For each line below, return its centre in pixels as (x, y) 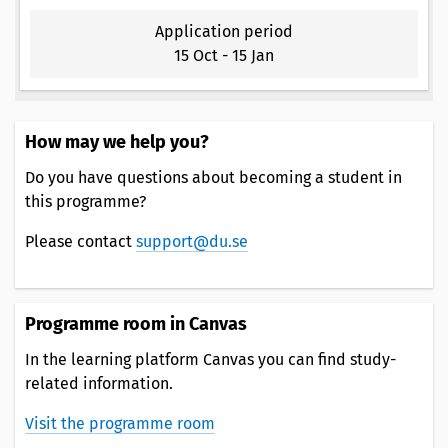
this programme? (85, 201)
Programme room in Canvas (136, 323)
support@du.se (192, 241)
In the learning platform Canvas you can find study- (210, 359)
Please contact (80, 241)
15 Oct (196, 55)
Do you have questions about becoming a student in (213, 177)
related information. (99, 383)
